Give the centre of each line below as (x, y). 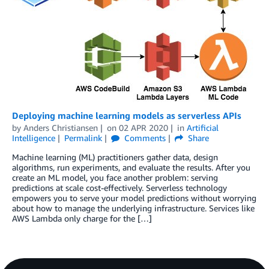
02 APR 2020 (143, 128)
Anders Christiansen (61, 128)
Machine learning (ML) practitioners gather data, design (115, 157)
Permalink (83, 138)
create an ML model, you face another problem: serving (115, 178)
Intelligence (34, 138)
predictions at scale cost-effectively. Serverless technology (119, 188)
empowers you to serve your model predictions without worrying (134, 198)
